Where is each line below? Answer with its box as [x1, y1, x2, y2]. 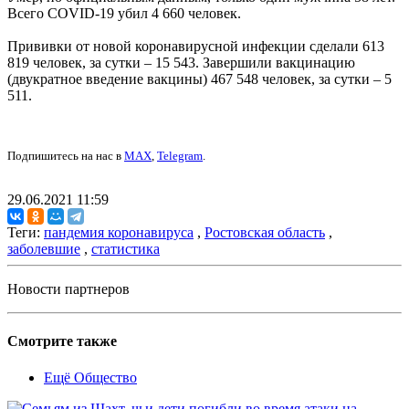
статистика [91, 241, 160, 257]
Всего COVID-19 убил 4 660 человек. [7, 5, 241, 22]
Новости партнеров [7, 281, 130, 298]
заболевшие [7, 241, 80, 257]
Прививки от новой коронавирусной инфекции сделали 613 [7, 38, 384, 55]
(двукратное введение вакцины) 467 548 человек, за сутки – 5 [7, 71, 392, 88]
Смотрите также [7, 333, 117, 350]
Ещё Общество [44, 369, 137, 385]
